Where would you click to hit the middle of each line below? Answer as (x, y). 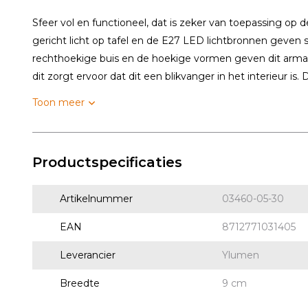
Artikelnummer (96, 199)
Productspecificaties (107, 162)
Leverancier (88, 255)
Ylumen (240, 255)
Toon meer (58, 102)
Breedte (80, 283)
